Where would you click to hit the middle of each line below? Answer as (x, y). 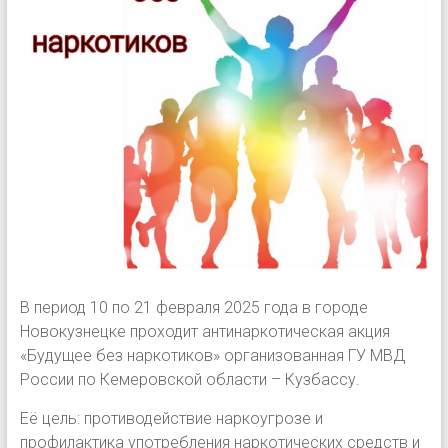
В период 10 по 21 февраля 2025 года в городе (193, 308)
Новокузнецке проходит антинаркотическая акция (204, 332)
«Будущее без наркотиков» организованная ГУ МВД (212, 356)
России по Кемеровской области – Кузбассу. (189, 380)
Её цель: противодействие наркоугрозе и (171, 419)
